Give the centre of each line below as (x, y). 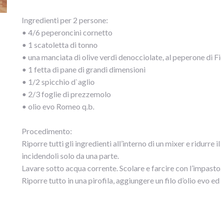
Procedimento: (47, 131)
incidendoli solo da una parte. (70, 156)
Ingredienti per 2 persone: (65, 20)
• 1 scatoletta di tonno (60, 45)
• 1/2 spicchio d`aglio (58, 82)
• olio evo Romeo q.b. (58, 106)
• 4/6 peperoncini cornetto (67, 32)
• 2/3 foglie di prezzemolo (66, 94)
